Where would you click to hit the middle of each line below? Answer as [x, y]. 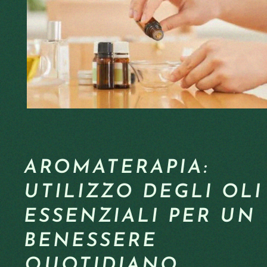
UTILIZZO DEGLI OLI [143, 193]
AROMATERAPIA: [117, 168]
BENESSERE [91, 241]
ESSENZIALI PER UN [140, 217]
